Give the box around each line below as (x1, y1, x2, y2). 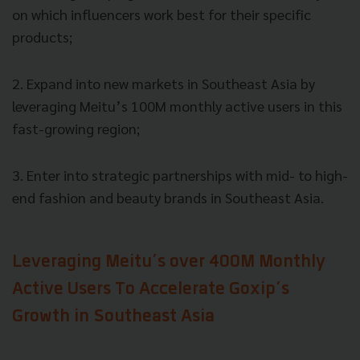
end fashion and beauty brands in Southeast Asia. (12, 188, 324, 207)
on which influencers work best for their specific (12, 5, 311, 24)
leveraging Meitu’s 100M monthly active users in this (12, 96, 342, 116)
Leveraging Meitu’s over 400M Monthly (12, 254, 325, 272)
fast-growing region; (12, 119, 140, 138)
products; (12, 27, 72, 47)
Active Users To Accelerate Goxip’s (12, 281, 289, 300)
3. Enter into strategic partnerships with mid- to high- (12, 166, 348, 185)
